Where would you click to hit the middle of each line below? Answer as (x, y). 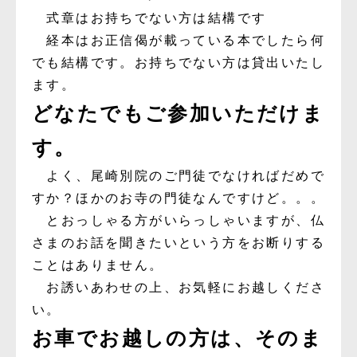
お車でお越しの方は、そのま (178, 338)
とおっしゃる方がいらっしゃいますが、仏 (178, 220)
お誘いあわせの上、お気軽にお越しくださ (178, 287)
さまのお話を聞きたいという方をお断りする (178, 242)
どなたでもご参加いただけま (178, 113)
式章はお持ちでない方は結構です (149, 18)
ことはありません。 (98, 265)
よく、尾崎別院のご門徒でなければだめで (178, 175)
